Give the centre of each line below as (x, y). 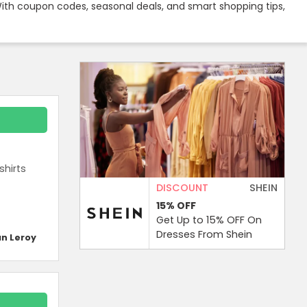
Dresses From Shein (204, 234)
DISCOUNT (182, 187)
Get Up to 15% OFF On (209, 220)
